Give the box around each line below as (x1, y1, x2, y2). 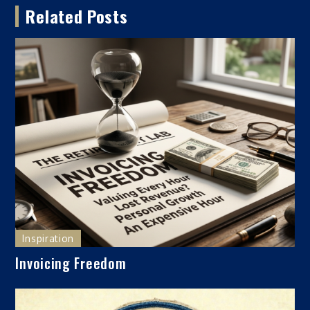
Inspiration (22, 232, 75, 245)
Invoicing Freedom (15, 253, 127, 274)
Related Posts (26, 3, 128, 28)
